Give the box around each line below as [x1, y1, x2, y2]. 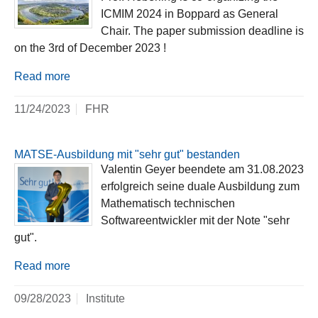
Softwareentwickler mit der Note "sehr [101, 214, 290, 227]
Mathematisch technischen [101, 197, 235, 210]
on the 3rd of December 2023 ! [14, 42, 166, 55]
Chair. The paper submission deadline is [101, 25, 304, 38]
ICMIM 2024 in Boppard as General [101, 8, 278, 21]
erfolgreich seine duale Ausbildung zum [101, 180, 300, 193]
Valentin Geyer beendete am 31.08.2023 [101, 163, 304, 176]
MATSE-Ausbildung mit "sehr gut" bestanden [14, 148, 240, 161]
